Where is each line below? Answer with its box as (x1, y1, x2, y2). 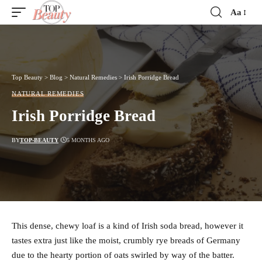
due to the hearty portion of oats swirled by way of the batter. (12, 250, 235, 260)
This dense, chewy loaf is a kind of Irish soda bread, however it (12, 221, 243, 231)
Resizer (230, 28, 257, 38)
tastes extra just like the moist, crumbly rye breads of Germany (12, 236, 240, 246)
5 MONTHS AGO (66, 136, 109, 143)
